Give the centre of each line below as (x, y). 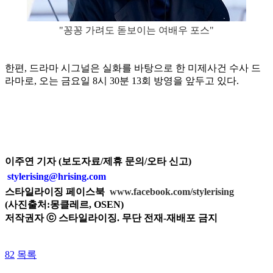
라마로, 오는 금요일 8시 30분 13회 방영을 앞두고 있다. (122, 81)
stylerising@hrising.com (57, 177)
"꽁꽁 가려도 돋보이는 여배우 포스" (136, 30)
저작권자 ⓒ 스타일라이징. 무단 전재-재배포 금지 (111, 218)
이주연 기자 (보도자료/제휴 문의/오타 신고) (98, 161)
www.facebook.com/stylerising (172, 192)
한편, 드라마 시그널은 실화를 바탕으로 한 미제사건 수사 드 (133, 68)
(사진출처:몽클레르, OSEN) (64, 205)
